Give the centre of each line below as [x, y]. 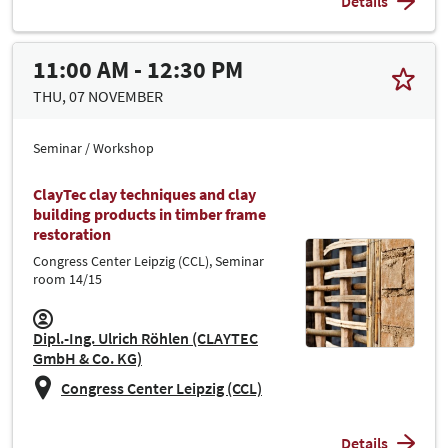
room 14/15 [67, 278]
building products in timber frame [149, 213]
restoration [72, 233]
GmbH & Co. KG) [87, 357]
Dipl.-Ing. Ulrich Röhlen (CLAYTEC [145, 337]
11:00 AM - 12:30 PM [138, 69]
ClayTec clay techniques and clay [144, 193]
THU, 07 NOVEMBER [98, 95]
